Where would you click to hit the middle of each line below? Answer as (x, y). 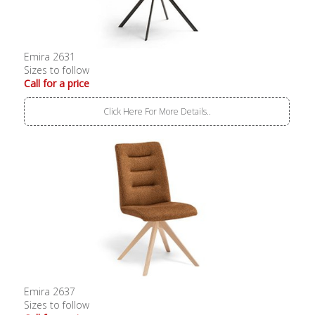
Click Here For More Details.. (157, 111)
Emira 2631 (50, 56)
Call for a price (57, 83)
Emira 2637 (50, 292)
